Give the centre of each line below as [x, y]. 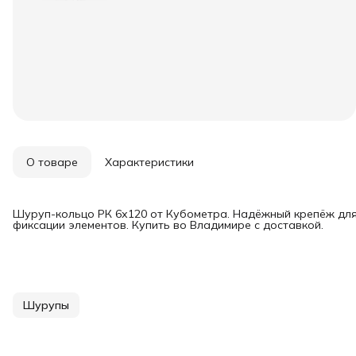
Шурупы [46, 305]
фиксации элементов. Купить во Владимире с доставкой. [168, 225]
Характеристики [149, 162]
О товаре [52, 162]
